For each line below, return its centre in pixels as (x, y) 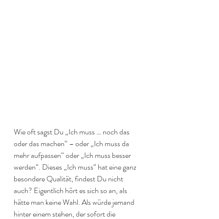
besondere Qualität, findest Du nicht (69, 179)
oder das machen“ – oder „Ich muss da (72, 143)
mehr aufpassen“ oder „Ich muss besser (73, 155)
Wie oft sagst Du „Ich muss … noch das (72, 132)
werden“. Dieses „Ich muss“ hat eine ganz (76, 167)
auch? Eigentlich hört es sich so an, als (71, 190)
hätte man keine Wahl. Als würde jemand (75, 202)
